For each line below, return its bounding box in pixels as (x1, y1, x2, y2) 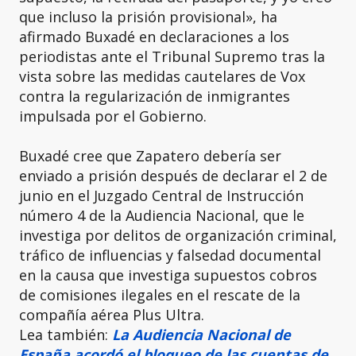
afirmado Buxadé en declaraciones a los (19, 27, 289, 46)
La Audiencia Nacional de (112, 325, 291, 344)
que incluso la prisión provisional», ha (19, 7, 277, 26)
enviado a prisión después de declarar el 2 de (19, 166, 327, 185)
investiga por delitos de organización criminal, (19, 226, 337, 245)
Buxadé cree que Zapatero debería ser (19, 146, 281, 165)
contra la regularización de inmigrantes (19, 87, 290, 106)
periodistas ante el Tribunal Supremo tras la (19, 47, 325, 66)
